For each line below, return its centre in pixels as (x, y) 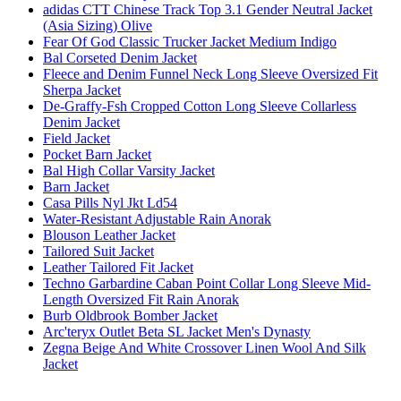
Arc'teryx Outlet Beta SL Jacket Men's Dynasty (177, 331)
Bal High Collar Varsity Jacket (129, 170)
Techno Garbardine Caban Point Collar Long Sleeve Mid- (207, 283)
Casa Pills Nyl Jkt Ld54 (110, 202)
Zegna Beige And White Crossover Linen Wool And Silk (205, 347)
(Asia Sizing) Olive (98, 25)
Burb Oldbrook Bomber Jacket (130, 315)
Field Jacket (77, 138)
